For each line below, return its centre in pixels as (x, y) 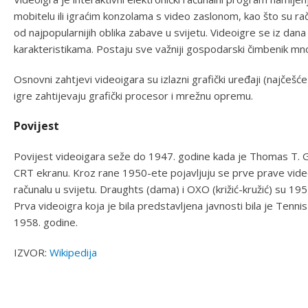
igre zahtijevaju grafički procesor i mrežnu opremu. (133, 95)
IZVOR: (32, 252)
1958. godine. (46, 222)
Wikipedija (73, 252)
